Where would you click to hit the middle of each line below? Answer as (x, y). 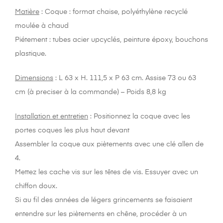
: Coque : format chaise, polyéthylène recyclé (113, 12)
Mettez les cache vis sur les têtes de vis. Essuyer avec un (107, 172)
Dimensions (34, 78)
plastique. (31, 54)
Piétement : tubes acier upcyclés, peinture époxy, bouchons (111, 40)
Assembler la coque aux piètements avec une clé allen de (109, 145)
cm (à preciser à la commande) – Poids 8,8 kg (91, 92)
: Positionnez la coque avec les (139, 117)
